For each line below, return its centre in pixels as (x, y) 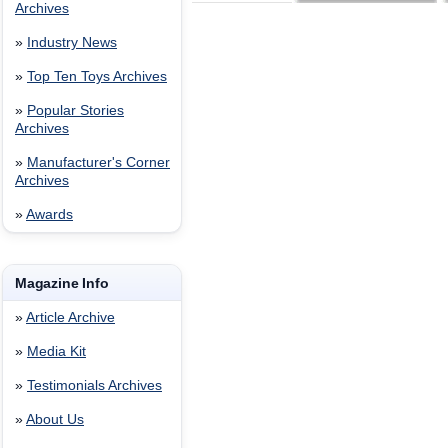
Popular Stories (75, 110)
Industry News (72, 42)
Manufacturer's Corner (98, 162)
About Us (55, 419)
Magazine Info (62, 283)
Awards (49, 214)
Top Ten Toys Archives (97, 76)
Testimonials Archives (94, 385)
